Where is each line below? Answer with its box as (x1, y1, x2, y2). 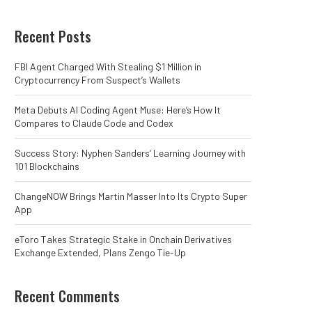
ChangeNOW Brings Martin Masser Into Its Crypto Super (15, 189, 247, 202)
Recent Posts (15, 25, 91, 47)
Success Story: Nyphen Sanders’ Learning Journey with (15, 146, 246, 159)
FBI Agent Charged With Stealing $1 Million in (15, 60, 201, 72)
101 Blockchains (15, 159, 79, 172)
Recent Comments (15, 285, 120, 306)
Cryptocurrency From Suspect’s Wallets (15, 73, 180, 86)
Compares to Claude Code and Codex (15, 116, 173, 129)
